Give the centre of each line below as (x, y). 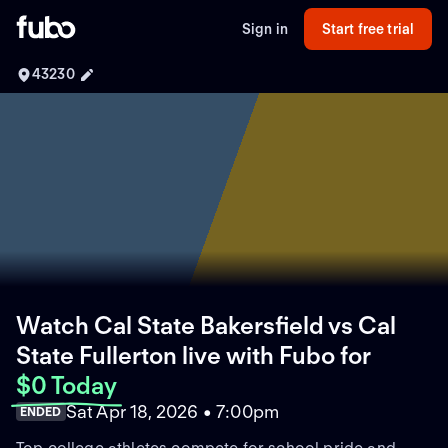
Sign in (265, 28)
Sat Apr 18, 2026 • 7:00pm (172, 411)
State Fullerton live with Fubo (175, 355)
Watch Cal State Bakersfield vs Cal (206, 325)
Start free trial (368, 28)
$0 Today (66, 385)
